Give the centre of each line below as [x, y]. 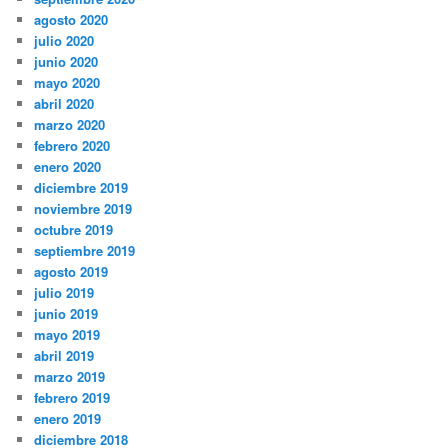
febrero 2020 [72, 145]
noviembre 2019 [83, 208]
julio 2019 [64, 292]
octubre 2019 [74, 229]
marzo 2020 [70, 124]
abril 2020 [64, 103]
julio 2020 [64, 40]
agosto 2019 [71, 271]
